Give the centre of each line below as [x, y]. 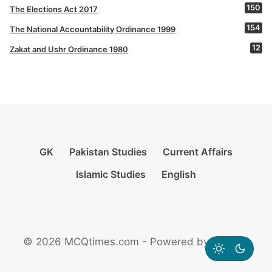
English [178, 175]
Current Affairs [197, 151]
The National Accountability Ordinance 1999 [93, 29]
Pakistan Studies [108, 151]
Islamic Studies [111, 175]
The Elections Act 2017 [54, 9]
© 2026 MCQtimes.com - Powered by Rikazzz [136, 242]
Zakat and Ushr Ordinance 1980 [69, 49]
